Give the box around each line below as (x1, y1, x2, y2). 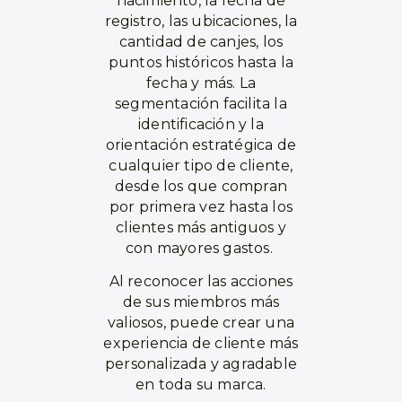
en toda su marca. (135, 376, 267, 393)
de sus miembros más (122, 293, 280, 310)
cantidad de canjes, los (118, 33, 284, 50)
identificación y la (138, 116, 264, 133)
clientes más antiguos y (116, 219, 286, 236)
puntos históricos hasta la (108, 54, 294, 71)
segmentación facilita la (115, 95, 287, 112)
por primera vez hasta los (109, 198, 293, 215)
